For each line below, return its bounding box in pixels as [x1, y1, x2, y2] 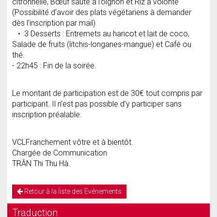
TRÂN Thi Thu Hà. [12, 158, 70, 168]
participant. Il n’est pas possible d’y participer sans [12, 99, 182, 108]
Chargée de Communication [12, 148, 109, 157]
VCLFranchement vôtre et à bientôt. [12, 137, 133, 147]
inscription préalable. [12, 109, 84, 119]
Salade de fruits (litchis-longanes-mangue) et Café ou [12, 39, 191, 49]
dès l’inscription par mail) [12, 18, 97, 28]
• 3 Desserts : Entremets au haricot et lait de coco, [12, 29, 189, 38]
